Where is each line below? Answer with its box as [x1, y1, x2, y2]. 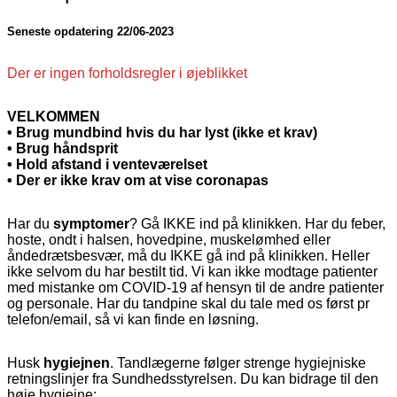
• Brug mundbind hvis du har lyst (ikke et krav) [7, 124, 317, 140]
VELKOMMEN [7, 108, 100, 124]
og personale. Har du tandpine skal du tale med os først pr [7, 295, 370, 311]
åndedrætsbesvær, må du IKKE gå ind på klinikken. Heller [7, 247, 370, 263]
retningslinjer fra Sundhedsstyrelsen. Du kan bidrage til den [7, 370, 378, 386]
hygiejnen [43, 354, 110, 370]
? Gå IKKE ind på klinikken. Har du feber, [129, 215, 385, 231]
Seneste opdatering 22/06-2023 [7, 24, 174, 38]
